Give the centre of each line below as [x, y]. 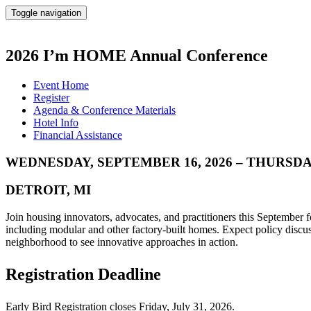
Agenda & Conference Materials [104, 110]
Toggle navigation [46, 13]
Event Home [61, 85]
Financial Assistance [78, 135]
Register [51, 97]
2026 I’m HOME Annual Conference [137, 55]
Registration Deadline [83, 274]
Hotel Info [56, 122]
